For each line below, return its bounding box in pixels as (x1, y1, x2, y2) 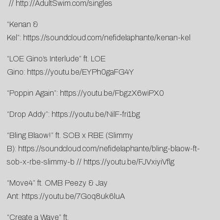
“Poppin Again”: (7, 88, 60, 97)
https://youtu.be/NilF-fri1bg (52, 110, 140, 118)
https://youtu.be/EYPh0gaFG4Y (27, 67, 134, 76)
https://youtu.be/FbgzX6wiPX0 (60, 88, 164, 97)
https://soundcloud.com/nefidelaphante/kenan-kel (23, 33, 191, 42)
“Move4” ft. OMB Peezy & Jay (7, 178, 108, 187)
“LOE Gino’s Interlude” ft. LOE (7, 54, 106, 63)
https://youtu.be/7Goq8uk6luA (22, 192, 125, 200)
